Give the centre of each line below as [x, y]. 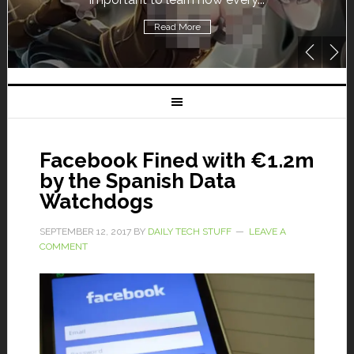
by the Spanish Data [137, 181]
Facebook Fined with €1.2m [176, 160]
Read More [177, 27]
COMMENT [63, 247]
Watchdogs [96, 201]
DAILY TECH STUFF [189, 232]
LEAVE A [267, 232]
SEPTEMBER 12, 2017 [85, 232]
